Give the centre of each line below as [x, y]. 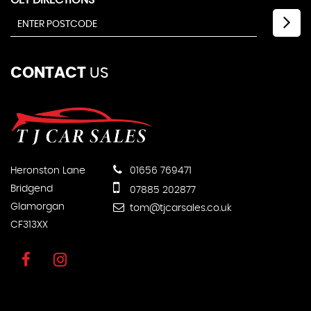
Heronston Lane [48, 170]
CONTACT [48, 73]
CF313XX [29, 225]
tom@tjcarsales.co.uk [179, 208]
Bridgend [32, 188]
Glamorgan [37, 207]
